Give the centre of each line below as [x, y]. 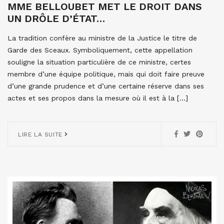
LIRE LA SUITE [41, 134]
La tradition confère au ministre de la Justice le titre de [102, 38]
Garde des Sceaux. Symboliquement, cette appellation [100, 50]
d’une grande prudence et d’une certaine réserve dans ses [106, 86]
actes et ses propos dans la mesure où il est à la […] [98, 98]
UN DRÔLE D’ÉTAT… [56, 18]
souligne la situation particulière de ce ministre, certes [99, 62]
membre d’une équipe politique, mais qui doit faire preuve [106, 74]
